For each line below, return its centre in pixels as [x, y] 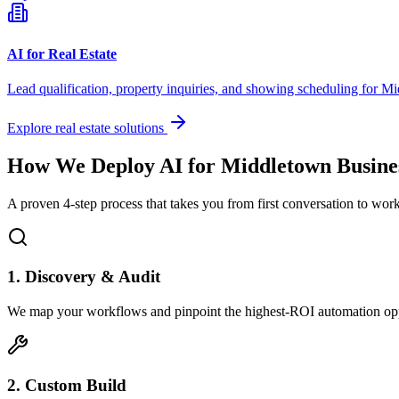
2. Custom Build [67, 385]
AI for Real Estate [62, 53]
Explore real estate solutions [87, 127]
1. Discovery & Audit [84, 277]
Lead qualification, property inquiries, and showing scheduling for [194, 88]
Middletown [276, 165]
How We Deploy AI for [114, 165]
